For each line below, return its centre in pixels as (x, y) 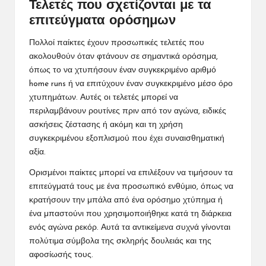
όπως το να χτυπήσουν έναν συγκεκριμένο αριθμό (123, 70)
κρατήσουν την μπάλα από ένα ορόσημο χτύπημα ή (126, 200)
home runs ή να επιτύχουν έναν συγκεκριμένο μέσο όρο (131, 84)
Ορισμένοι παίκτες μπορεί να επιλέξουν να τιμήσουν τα (131, 173)
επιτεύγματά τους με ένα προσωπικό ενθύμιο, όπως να (131, 186)
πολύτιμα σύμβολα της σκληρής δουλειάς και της (120, 241)
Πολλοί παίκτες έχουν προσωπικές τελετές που (117, 43)
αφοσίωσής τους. (61, 255)
